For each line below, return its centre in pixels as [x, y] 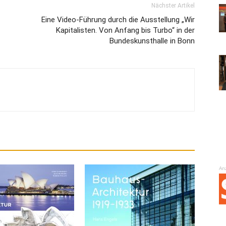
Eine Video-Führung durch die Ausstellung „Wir [118, 20]
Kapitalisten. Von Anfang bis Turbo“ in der [125, 30]
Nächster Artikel [173, 6]
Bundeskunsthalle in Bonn [152, 41]
